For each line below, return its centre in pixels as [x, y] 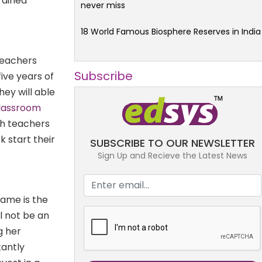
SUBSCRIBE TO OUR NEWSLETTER [173, 143]
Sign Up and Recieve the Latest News [173, 155]
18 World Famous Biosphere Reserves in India [171, 31]
